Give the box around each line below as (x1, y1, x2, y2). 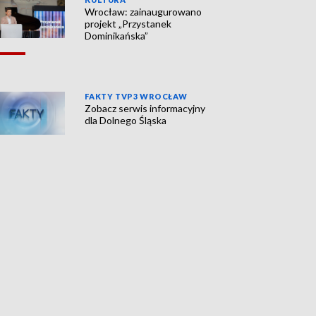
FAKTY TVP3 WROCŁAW (85, 92, 188, 102)
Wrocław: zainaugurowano (85, 6, 202, 18)
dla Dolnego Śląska (85, 114, 167, 127)
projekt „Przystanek (85, 18, 172, 30)
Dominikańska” (85, 30, 149, 42)
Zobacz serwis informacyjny (85, 102, 206, 115)
